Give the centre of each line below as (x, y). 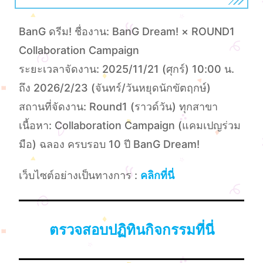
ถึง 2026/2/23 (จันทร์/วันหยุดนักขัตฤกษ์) (115, 87)
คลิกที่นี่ (158, 176)
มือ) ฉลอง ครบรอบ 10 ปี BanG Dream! (109, 144)
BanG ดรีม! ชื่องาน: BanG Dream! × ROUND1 (127, 31)
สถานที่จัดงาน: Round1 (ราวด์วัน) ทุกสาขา (119, 106)
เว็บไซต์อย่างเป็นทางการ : (80, 176)
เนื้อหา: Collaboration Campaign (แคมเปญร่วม (130, 125)
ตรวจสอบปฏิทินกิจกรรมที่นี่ (131, 230)
